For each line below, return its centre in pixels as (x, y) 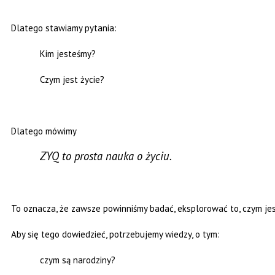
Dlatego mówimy (44, 131)
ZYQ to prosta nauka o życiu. (106, 156)
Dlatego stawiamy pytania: (64, 28)
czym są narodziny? (78, 260)
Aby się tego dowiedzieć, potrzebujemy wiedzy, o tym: (115, 234)
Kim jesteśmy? (68, 54)
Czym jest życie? (72, 80)
